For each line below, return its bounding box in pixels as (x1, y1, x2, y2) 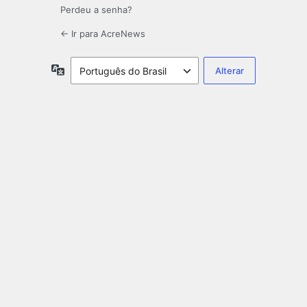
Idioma (64, 63, 95, 75)
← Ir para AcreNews (60, 28, 145, 40)
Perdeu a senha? (60, 4, 132, 16)
